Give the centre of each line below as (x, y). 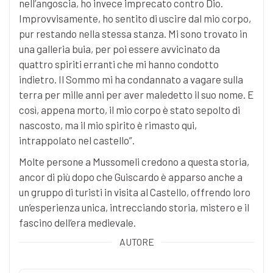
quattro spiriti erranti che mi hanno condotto (119, 64)
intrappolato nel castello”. (77, 140)
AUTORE (136, 241)
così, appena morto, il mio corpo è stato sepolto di (129, 109)
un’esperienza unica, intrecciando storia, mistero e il (134, 207)
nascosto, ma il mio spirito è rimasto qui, (108, 125)
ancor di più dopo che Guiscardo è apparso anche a (131, 176)
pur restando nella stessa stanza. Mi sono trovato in (133, 33)
